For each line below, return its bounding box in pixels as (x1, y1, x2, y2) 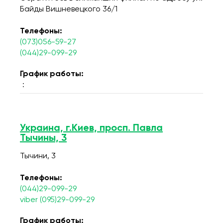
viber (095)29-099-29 (20, 196, 95, 204)
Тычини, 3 (20, 152, 56, 160)
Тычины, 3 (20, 133, 67, 143)
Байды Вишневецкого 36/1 (20, 5, 117, 13)
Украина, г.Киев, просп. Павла (20, 123, 163, 133)
